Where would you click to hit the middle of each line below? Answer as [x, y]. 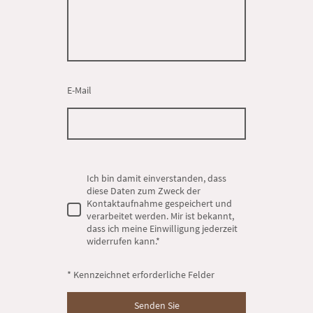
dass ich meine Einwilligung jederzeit [162, 228]
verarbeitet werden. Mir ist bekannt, [160, 216]
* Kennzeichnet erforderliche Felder [141, 274]
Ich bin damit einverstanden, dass [156, 178]
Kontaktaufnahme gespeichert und [159, 203]
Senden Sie [156, 305]
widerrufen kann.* [123, 241]
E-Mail [79, 90]
